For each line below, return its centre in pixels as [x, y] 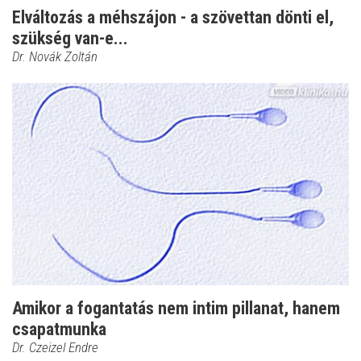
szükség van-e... [70, 39]
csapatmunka [59, 329]
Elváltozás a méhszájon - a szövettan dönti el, [173, 18]
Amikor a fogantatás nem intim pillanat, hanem [176, 308]
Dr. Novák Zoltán [55, 57]
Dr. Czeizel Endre [55, 347]
